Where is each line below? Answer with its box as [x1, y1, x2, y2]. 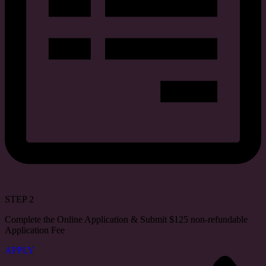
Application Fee [5, 225, 65, 236]
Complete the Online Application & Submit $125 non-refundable [5, 214, 248, 225]
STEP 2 [5, 194, 34, 205]
